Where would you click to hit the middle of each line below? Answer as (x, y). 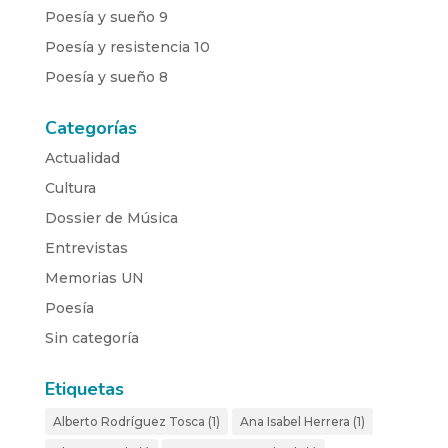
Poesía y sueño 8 (106, 76)
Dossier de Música (111, 217)
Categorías (90, 127)
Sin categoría (91, 337)
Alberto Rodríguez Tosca (128, 421)
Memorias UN (94, 277)
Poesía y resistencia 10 (127, 46)
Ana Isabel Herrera (294, 421)
